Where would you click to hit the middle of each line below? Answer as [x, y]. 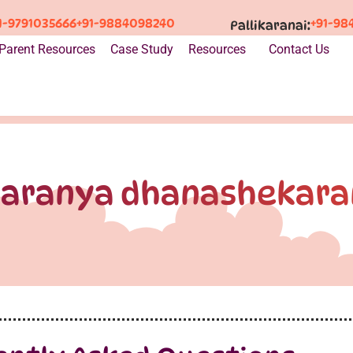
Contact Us [299, 49]
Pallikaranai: [270, 26]
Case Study [141, 49]
